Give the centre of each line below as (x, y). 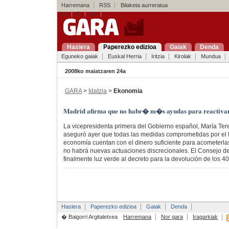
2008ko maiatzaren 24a (95, 71)
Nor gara (172, 217)
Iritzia (158, 56)
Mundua (211, 56)
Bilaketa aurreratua (142, 5)
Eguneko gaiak (79, 56)
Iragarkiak (205, 217)
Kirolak (182, 56)
